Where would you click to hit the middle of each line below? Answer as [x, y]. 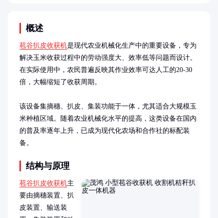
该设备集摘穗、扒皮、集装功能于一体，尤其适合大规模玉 [108, 106]
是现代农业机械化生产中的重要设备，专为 [132, 45]
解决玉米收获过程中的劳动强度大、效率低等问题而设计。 [108, 58]
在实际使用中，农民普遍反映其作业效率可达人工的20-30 [106, 70]
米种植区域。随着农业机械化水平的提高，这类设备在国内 [108, 118]
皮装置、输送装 [43, 208]
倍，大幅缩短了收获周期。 [60, 82]
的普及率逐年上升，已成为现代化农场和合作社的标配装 [105, 131]
